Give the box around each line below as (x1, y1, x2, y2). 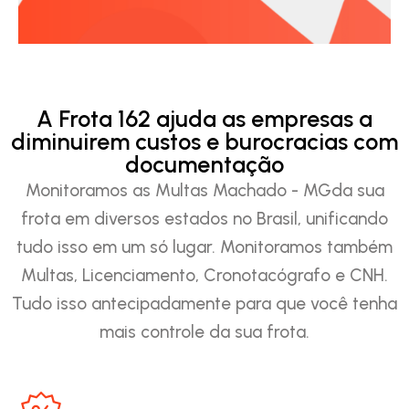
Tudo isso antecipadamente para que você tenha (12, 292, 397, 314)
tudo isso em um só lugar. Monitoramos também (16, 236, 393, 257)
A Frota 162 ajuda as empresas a (37, 104, 372, 132)
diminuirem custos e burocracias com (11, 127, 398, 155)
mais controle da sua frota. (100, 320, 309, 342)
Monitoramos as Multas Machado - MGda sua (25, 179, 384, 201)
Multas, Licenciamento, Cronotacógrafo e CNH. (21, 264, 388, 286)
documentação (125, 150, 284, 178)
